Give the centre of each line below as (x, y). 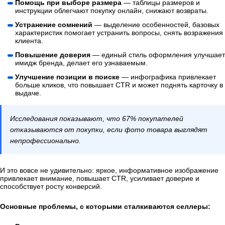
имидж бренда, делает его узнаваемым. (81, 63)
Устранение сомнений (55, 25)
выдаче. (28, 93)
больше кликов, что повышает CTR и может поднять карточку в (119, 85)
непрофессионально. (45, 141)
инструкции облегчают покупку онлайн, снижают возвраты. (112, 11)
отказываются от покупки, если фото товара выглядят (109, 130)
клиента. (29, 41)
